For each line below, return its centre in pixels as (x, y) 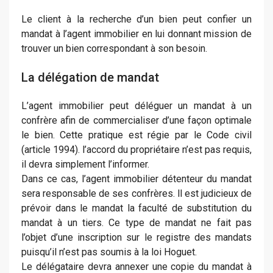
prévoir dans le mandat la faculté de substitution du (136, 208)
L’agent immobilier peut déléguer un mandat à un (136, 106)
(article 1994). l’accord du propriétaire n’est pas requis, (136, 150)
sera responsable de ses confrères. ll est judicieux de (136, 193)
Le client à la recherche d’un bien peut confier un (136, 19)
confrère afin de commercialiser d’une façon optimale (136, 120)
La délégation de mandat (90, 77)
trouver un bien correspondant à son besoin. (114, 48)
